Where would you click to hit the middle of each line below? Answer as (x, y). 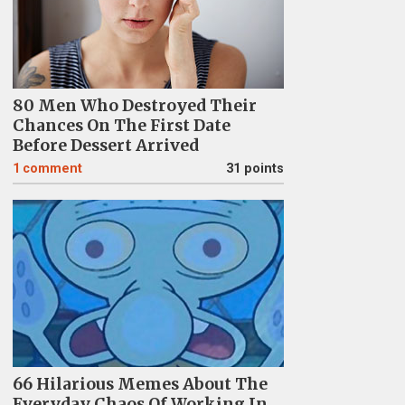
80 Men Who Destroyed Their (134, 105)
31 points (254, 168)
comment (52, 168)
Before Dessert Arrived (105, 145)
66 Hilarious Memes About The (140, 384)
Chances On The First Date (121, 125)
